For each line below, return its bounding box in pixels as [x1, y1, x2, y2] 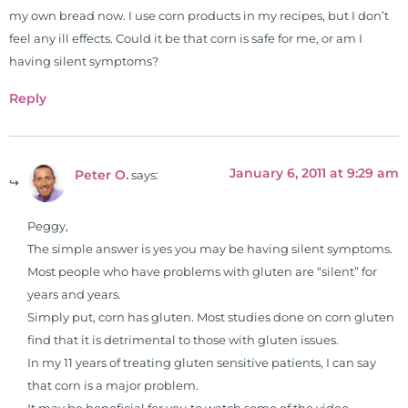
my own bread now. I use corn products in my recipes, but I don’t [9, 9, 389, 24]
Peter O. [75, 166, 128, 183]
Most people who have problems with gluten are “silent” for [27, 265, 377, 280]
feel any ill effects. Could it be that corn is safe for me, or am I [9, 32, 362, 46]
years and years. [27, 288, 121, 302]
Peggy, [27, 219, 68, 234]
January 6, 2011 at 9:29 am [229, 164, 399, 181]
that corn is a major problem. [27, 379, 199, 393]
